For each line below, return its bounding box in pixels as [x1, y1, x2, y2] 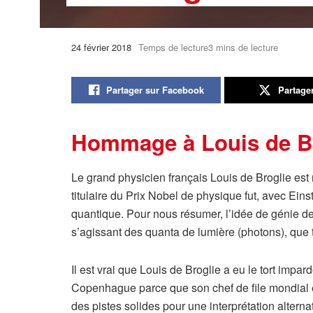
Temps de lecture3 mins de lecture [138, 40, 278, 54]
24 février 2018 [71, 40, 131, 54]
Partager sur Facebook [105, 83, 204, 97]
